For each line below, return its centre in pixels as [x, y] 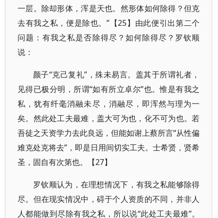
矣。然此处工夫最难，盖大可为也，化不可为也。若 [109, 118]
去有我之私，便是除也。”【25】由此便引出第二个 [109, 23]
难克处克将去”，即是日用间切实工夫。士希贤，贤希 [109, 147]
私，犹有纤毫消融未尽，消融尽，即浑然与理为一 [109, 104]
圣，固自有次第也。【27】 [65, 162]
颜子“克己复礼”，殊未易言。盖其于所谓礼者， [117, 74]
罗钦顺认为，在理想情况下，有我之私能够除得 [117, 184]
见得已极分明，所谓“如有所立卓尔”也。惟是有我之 [109, 89]
